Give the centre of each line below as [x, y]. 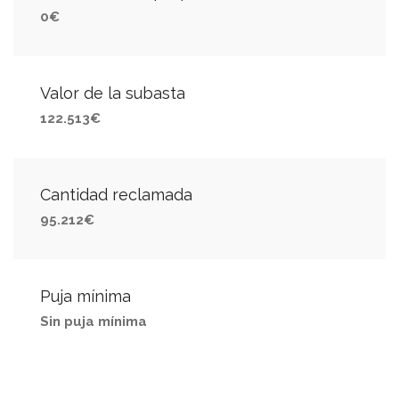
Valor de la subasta [113, 93]
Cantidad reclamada [116, 195]
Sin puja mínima [94, 322]
